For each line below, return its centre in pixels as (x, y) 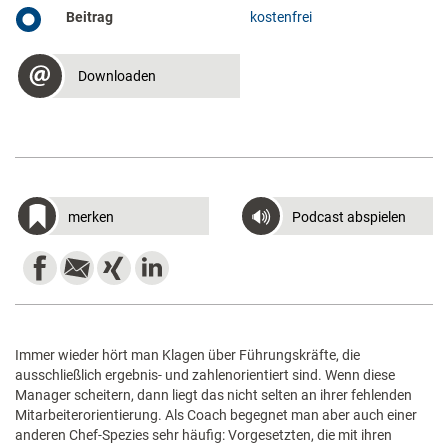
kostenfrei (281, 17)
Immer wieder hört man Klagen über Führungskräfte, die (187, 355)
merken (91, 217)
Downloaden (117, 76)
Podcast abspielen (349, 217)
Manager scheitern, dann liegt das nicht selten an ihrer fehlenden (213, 395)
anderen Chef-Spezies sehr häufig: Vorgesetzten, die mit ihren (203, 435)
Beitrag (89, 17)
